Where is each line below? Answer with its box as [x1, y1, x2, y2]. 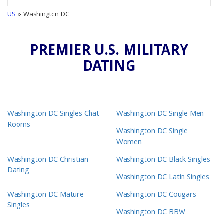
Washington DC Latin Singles [116, 171, 209, 184]
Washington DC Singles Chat [7, 108, 99, 121]
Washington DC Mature [7, 189, 84, 202]
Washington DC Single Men [116, 108, 204, 121]
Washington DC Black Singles [116, 154, 210, 167]
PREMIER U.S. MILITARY [30, 40, 188, 64]
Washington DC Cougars [116, 189, 196, 202]
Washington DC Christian [7, 154, 88, 167]
